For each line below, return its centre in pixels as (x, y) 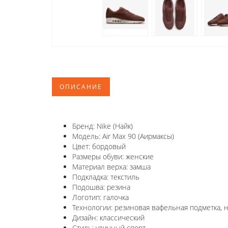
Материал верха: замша (111, 166)
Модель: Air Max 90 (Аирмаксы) (123, 136)
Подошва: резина (101, 187)
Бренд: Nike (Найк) (103, 126)
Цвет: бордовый (99, 146)
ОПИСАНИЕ (81, 87)
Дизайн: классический (108, 217)
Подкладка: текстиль (106, 177)
